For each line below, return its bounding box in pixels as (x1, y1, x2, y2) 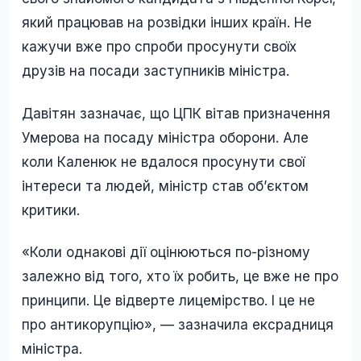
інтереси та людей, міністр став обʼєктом (22, 177, 309, 194)
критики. (22, 201, 80, 218)
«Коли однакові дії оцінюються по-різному (22, 243, 310, 260)
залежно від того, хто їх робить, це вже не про (22, 268, 338, 284)
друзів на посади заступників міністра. (22, 63, 289, 80)
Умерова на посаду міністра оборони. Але (22, 129, 309, 146)
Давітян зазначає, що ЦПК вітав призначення (22, 105, 330, 122)
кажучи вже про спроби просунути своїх (22, 39, 297, 56)
